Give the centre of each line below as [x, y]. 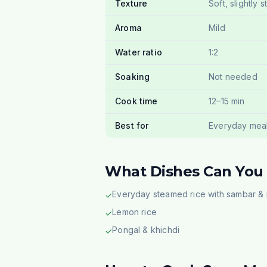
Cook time [136, 101]
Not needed [233, 77]
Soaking [133, 77]
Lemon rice [134, 212]
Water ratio [139, 52]
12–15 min [227, 101]
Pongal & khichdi [146, 230]
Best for [132, 125]
